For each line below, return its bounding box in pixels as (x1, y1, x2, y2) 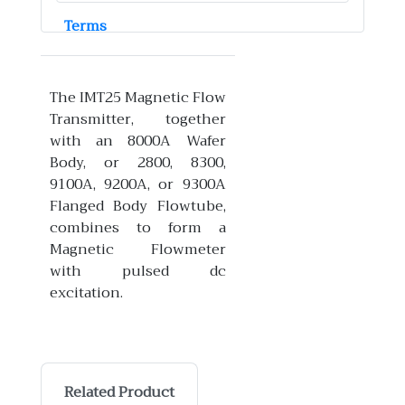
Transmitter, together (49, 107, 226, 132)
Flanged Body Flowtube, (49, 193, 226, 219)
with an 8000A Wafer (49, 128, 226, 154)
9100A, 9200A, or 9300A (49, 172, 226, 197)
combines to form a (49, 215, 226, 240)
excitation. (49, 280, 123, 306)
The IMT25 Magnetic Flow (49, 85, 226, 110)
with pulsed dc (49, 259, 226, 284)
